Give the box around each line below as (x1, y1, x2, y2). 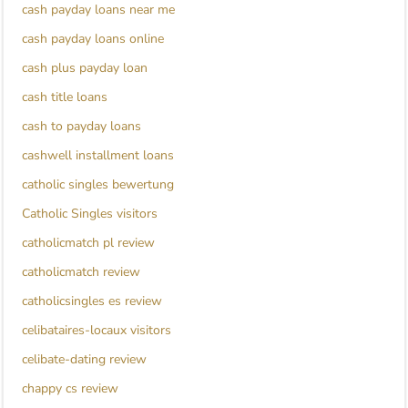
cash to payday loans (22, 117, 141, 136)
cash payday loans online (22, 30, 164, 48)
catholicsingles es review (22, 292, 162, 311)
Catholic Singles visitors (22, 205, 158, 223)
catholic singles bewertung (22, 176, 174, 194)
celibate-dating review (22, 351, 147, 369)
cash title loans (22, 88, 107, 107)
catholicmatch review (22, 263, 140, 281)
